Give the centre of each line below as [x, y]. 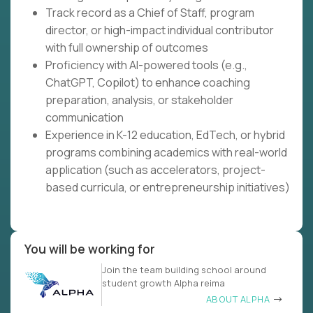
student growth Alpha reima [163, 283]
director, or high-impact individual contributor [160, 30]
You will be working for [90, 249]
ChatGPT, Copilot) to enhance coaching [148, 83]
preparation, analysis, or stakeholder [139, 100]
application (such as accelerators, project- [155, 170]
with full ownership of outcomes [127, 48]
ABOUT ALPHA [239, 299]
